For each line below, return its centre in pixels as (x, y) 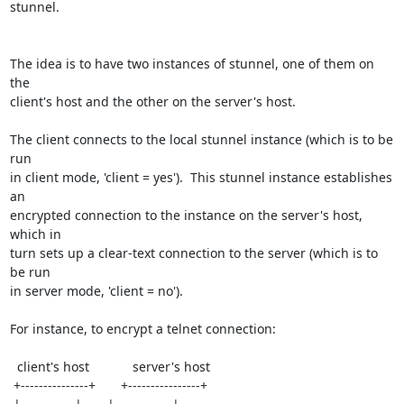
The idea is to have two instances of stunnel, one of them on (192, 64)
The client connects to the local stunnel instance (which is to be (201, 139)
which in (35, 234)
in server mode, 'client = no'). (96, 291)
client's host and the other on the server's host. (152, 101)
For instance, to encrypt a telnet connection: (142, 329)
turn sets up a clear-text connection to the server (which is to (193, 253)
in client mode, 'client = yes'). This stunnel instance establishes (201, 177)
